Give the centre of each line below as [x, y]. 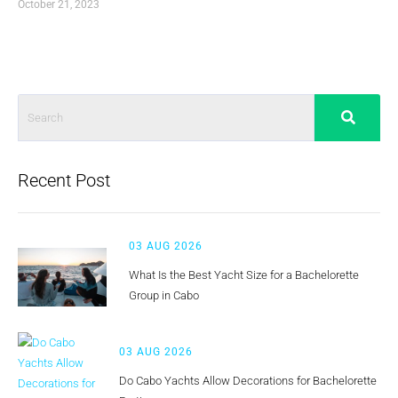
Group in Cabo [164, 295]
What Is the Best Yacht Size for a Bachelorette [244, 275]
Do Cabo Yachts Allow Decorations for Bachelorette [247, 381]
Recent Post [64, 180]
